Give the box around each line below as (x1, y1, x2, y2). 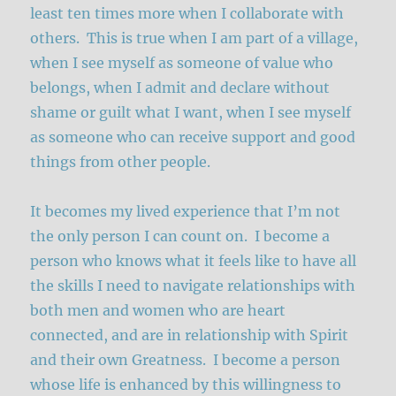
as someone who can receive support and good (30, 127, 356, 146)
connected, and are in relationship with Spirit (30, 325, 349, 344)
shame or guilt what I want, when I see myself (30, 103, 352, 121)
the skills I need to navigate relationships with (30, 276, 356, 294)
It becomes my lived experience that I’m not (30, 202, 341, 220)
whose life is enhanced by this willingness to (30, 375, 342, 393)
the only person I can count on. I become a (30, 226, 331, 245)
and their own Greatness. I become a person (30, 350, 341, 369)
